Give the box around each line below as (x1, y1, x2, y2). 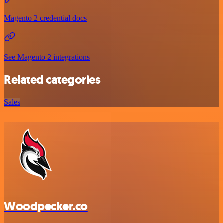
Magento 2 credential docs (4, 14, 87, 23)
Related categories (4, 72, 101, 88)
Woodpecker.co (4, 198, 88, 214)
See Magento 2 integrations (4, 53, 90, 62)
